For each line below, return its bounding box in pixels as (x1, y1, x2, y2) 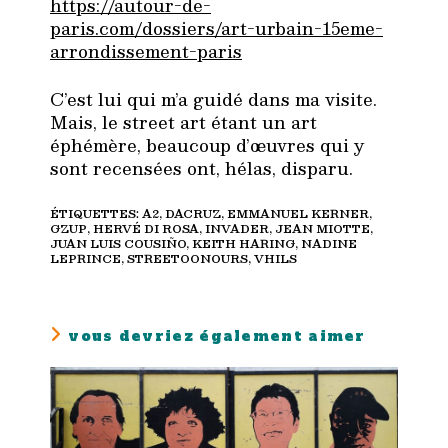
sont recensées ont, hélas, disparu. (50, 154, 353, 183)
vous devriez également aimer (68, 326, 366, 347)
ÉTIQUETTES (50, 203, 136, 223)
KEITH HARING (192, 233, 295, 253)
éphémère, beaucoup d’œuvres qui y (50, 131, 365, 160)
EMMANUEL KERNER (227, 203, 369, 223)
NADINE (301, 233, 357, 253)
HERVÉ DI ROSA (93, 218, 199, 238)
